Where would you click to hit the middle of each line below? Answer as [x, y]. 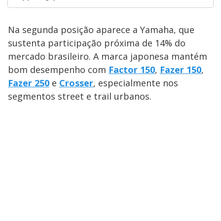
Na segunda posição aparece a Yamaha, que [101, 30]
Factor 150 [132, 70]
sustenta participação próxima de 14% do [97, 43]
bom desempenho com [58, 70]
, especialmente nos [136, 83]
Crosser [76, 83]
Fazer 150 [181, 70]
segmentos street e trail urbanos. [80, 96]
